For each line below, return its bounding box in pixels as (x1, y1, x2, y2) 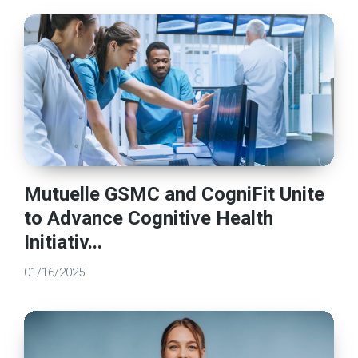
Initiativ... (24, 230, 103, 253)
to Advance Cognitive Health (24, 206, 274, 229)
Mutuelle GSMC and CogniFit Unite (24, 182, 325, 205)
